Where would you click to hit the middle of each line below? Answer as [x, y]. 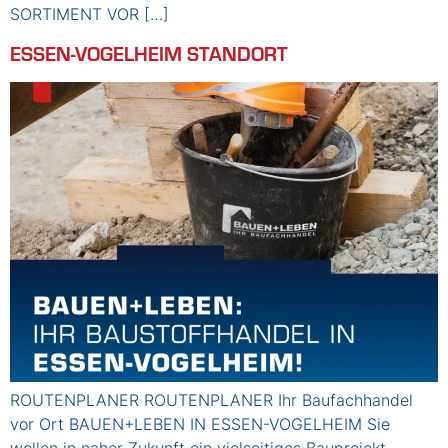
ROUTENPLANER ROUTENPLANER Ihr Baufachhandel [211, 399]
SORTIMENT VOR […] [89, 14]
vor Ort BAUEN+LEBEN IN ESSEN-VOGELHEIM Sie [200, 423]
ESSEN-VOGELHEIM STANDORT [149, 52]
